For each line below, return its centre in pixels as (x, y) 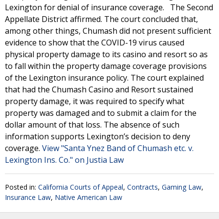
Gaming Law (182, 187)
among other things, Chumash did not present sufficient (108, 31)
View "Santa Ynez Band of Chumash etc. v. (118, 148)
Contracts (142, 187)
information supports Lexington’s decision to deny (98, 136)
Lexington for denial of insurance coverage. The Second (109, 7)
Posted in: (22, 187)
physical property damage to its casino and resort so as (106, 54)
